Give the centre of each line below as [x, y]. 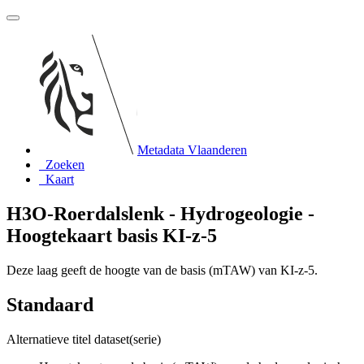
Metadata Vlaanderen [192, 150]
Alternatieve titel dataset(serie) [84, 339]
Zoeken [65, 165]
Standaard [50, 304]
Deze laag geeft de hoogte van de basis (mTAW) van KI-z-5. [162, 270]
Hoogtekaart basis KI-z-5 [112, 235]
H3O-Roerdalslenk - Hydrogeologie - [160, 213]
